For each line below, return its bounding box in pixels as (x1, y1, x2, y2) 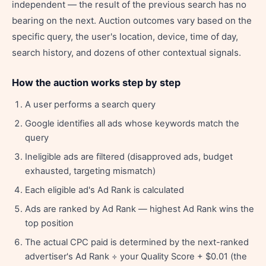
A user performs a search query (25, 99, 156, 110)
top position (25, 218, 74, 229)
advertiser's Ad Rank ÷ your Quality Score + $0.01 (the (25, 251, 247, 262)
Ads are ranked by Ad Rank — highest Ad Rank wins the (25, 204, 254, 214)
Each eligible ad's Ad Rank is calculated (25, 185, 184, 195)
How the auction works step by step (12, 77, 180, 88)
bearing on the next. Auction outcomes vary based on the (12, 15, 252, 26)
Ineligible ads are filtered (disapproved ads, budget (25, 151, 233, 162)
